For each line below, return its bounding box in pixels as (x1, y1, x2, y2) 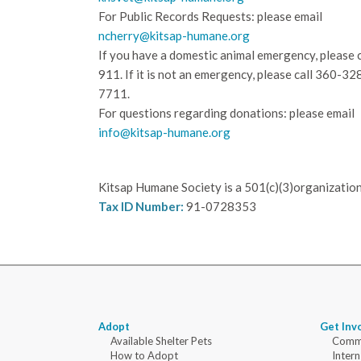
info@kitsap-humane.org (98, 125, 230, 140)
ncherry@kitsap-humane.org (98, 28, 250, 44)
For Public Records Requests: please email (98, 9, 322, 24)
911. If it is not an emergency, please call (98, 67, 315, 82)
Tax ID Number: (98, 199, 186, 214)
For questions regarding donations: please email (98, 106, 355, 121)
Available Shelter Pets (110, 334, 212, 348)
